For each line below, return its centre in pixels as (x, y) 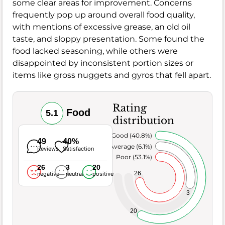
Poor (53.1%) (134, 157)
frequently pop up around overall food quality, (104, 15)
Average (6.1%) (131, 146)
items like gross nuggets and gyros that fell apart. (112, 75)
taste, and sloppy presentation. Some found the (108, 39)
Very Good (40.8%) (125, 136)
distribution (143, 121)
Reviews (48, 149)
